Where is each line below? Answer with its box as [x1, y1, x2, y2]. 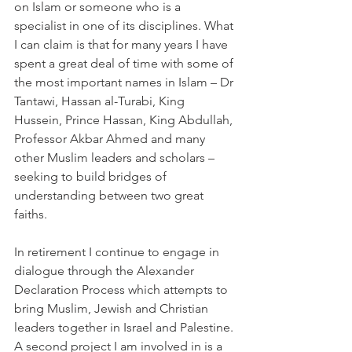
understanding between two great [14, 188, 207, 203]
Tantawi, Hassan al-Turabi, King [14, 93, 188, 108]
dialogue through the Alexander [14, 263, 197, 278]
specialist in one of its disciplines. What [14, 18, 236, 33]
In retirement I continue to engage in [14, 244, 222, 259]
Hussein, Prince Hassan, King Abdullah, [14, 112, 236, 127]
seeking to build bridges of [14, 169, 170, 184]
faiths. [14, 207, 47, 222]
